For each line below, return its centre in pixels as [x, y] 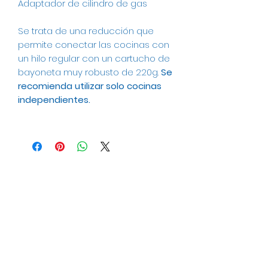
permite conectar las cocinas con [94, 44]
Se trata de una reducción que [86, 31]
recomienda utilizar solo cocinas [90, 86]
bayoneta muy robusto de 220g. [89, 72]
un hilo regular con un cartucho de [94, 58]
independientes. [54, 99]
